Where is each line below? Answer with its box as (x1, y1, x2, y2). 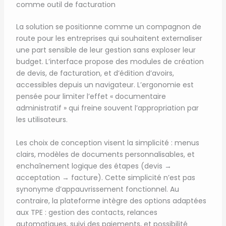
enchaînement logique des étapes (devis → (16, 160, 172, 171)
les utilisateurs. (16, 115, 68, 125)
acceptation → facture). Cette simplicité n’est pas (16, 172, 195, 183)
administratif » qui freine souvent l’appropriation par (16, 103, 199, 114)
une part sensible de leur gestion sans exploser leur (16, 45, 196, 55)
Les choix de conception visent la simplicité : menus (16, 137, 199, 148)
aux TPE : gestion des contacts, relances (16, 207, 157, 217)
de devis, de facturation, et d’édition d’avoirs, (16, 68, 174, 79)
